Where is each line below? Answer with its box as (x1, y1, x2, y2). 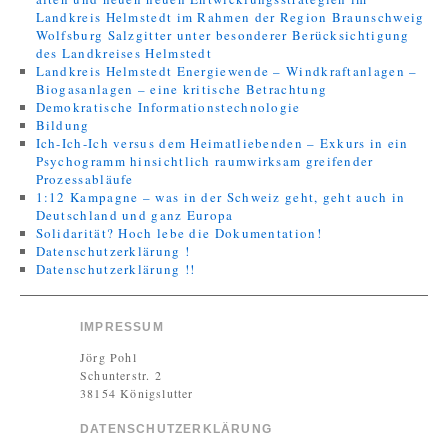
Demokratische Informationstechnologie (35, 98, 301, 116)
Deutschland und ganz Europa (35, 206, 234, 224)
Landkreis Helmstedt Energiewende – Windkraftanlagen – (35, 62, 418, 80)
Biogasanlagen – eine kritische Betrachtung (35, 80, 328, 98)
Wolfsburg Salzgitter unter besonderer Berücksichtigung (35, 26, 410, 44)
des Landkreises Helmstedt (35, 44, 213, 62)
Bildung (35, 116, 90, 134)
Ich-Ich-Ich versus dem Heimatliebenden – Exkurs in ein (35, 134, 409, 152)
